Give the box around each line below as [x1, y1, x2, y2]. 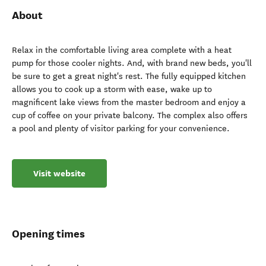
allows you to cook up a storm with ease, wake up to [12, 84, 212, 94]
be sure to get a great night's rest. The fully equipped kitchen [12, 71, 246, 81]
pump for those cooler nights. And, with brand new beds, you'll [12, 58, 252, 68]
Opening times [12, 227, 85, 240]
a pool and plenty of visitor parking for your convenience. [12, 123, 230, 134]
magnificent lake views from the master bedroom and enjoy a [12, 97, 246, 107]
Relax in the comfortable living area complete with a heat [12, 45, 232, 55]
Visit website [33, 167, 85, 179]
